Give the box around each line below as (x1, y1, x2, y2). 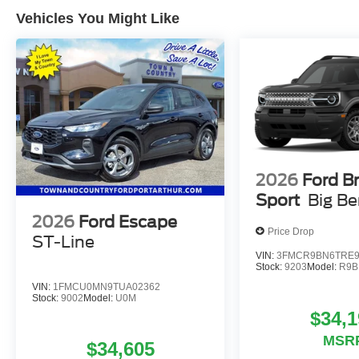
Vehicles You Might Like (16, 10, 179, 27)
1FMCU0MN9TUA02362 (53, 280, 160, 292)
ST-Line (32, 232, 95, 252)
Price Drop (268, 225, 315, 237)
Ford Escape (79, 212, 177, 232)
